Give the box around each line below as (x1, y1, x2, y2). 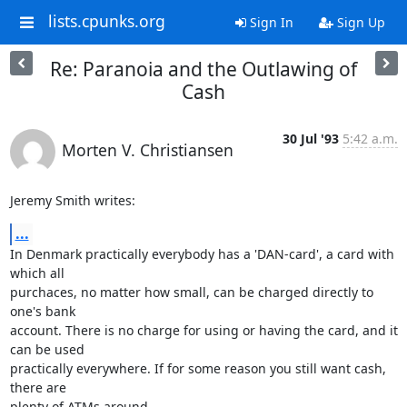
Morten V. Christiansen (61, 139, 233, 161)
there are (9, 379, 70, 396)
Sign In (245, 14, 293, 31)
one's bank (9, 303, 79, 320)
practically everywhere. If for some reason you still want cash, (9, 360, 386, 377)
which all (9, 264, 68, 282)
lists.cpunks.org (47, 10, 165, 33)
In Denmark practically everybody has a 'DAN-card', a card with (9, 245, 394, 263)
